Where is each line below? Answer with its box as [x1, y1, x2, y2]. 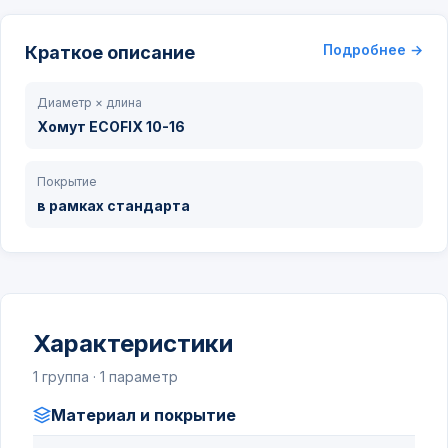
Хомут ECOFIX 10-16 [37, 118, 185, 135]
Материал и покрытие [51, 405, 236, 425]
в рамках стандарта [37, 197, 190, 214]
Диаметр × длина [37, 95, 142, 110]
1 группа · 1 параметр [33, 368, 178, 385]
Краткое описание [25, 42, 195, 63]
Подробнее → [323, 41, 423, 58]
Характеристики [33, 329, 233, 358]
